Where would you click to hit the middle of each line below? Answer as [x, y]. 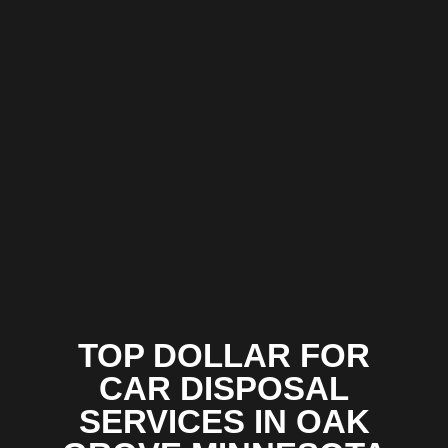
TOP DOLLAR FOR [224, 356]
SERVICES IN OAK [224, 422]
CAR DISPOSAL [224, 389]
